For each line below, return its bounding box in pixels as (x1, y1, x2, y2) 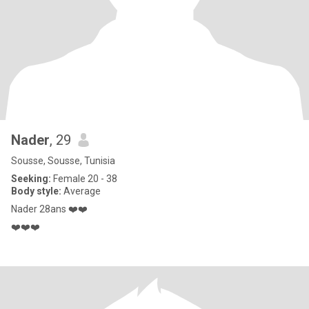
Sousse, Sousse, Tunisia (11, 155, 115, 166)
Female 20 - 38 (51, 173, 117, 184)
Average (61, 186, 101, 197)
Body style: (11, 186, 61, 197)
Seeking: (11, 173, 51, 184)
